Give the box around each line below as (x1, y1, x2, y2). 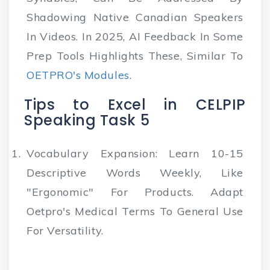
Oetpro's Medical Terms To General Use (27, 204, 243, 219)
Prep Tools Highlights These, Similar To (27, 49, 243, 63)
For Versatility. (27, 224, 104, 238)
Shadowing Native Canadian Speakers (27, 10, 243, 25)
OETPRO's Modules (27, 68, 130, 83)
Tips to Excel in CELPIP (24, 95, 246, 115)
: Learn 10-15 (155, 146, 243, 161)
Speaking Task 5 (24, 110, 150, 131)
